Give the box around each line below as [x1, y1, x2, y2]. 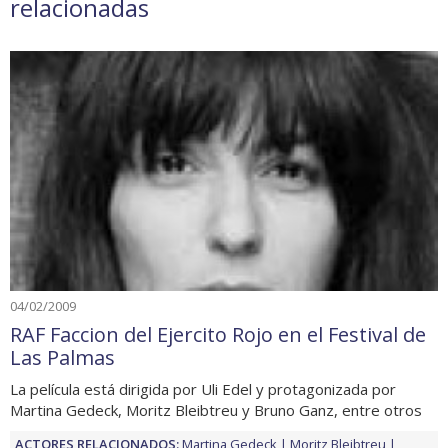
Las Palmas [10, 343, 115, 371]
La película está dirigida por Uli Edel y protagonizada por [10, 378, 396, 399]
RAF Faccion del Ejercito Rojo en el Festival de [10, 320, 426, 348]
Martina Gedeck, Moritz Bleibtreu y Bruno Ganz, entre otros [10, 399, 422, 420]
